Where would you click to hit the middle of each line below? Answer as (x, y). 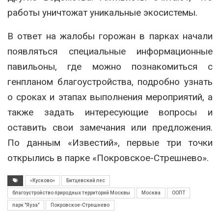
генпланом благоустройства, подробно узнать (110, 82)
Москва (151, 192)
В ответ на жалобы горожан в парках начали (110, 36)
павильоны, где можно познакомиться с (110, 66)
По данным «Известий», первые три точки (110, 142)
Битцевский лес (86, 180)
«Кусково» (42, 180)
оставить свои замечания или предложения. (110, 127)
